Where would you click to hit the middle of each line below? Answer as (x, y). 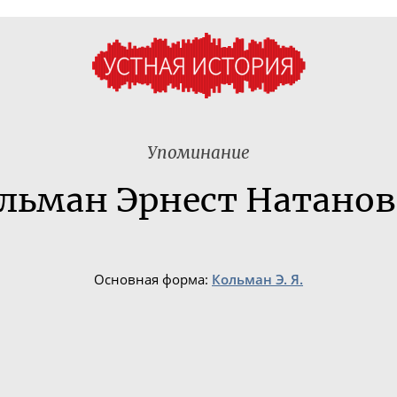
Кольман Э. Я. (257, 280)
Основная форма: (153, 280)
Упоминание (198, 152)
